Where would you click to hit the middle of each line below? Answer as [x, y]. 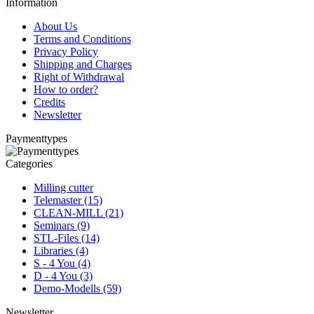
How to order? [66, 89]
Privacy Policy [66, 51]
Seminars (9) [62, 225]
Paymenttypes [36, 138]
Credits [49, 102]
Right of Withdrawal [79, 76]
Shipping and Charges [83, 64]
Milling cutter [63, 187]
